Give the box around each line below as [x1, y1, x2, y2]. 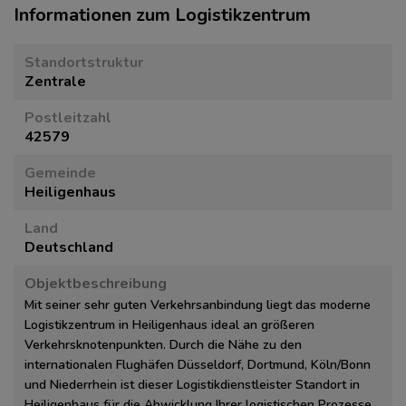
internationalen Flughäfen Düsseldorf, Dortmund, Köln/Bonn [24, 356, 371, 373]
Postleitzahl [24, 108, 111, 128]
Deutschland [24, 237, 113, 257]
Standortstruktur [24, 53, 143, 72]
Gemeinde [24, 163, 96, 183]
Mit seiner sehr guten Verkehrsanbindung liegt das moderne [24, 296, 371, 314]
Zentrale [24, 72, 86, 92]
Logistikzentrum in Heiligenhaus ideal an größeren [24, 316, 314, 333]
